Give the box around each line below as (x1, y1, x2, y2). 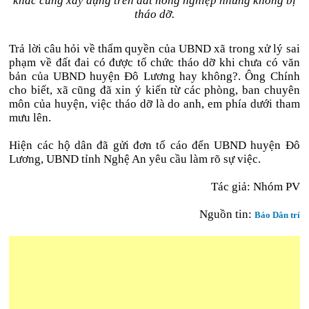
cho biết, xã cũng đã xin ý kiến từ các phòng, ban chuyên (9, 83, 300, 97)
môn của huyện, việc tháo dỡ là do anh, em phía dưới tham (9, 97, 300, 110)
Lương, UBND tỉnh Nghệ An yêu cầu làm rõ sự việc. (9, 152, 261, 166)
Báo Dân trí (254, 210, 300, 220)
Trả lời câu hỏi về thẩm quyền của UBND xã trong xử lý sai (9, 42, 300, 55)
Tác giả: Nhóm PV (210, 180, 300, 193)
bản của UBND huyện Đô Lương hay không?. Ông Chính (9, 70, 300, 83)
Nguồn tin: (199, 208, 252, 221)
